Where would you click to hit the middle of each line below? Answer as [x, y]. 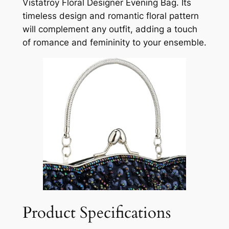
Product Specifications [96, 212]
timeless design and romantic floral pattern [110, 16]
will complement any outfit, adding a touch [110, 29]
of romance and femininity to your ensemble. [114, 42]
